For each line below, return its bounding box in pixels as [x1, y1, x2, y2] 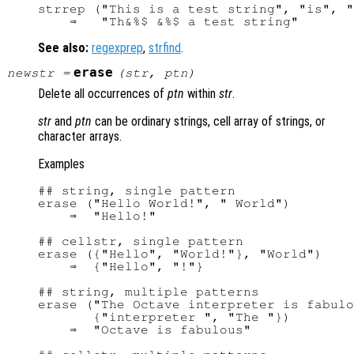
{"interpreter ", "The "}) [38, 311, 291, 324]
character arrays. [38, 129, 122, 145]
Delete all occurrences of [38, 86, 168, 102]
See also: [38, 40, 88, 55]
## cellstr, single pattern [38, 235, 243, 248]
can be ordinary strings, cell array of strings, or [92, 114, 326, 130]
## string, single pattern [38, 184, 235, 198]
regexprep [92, 40, 143, 55]
